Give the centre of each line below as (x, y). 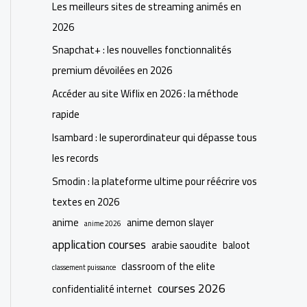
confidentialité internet (102, 288)
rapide (66, 114)
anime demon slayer (170, 222)
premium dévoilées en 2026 (112, 71)
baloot (236, 245)
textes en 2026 (86, 201)
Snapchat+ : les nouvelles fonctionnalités (142, 50)
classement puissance (84, 267)
